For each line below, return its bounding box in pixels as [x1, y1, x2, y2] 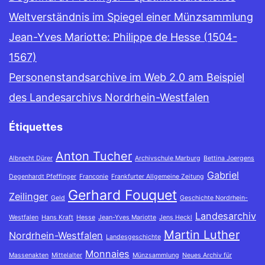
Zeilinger [9, 190, 48, 203]
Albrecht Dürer [9, 154, 53, 163]
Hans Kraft [41, 214, 73, 222]
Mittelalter [51, 251, 82, 260]
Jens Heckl [159, 214, 192, 222]
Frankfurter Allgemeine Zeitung [111, 173, 204, 181]
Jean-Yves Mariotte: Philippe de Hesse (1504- [9, 31, 237, 44]
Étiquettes [9, 121, 63, 134]
